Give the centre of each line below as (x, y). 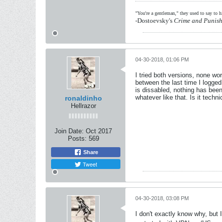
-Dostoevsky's (155, 21)
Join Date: (69, 131)
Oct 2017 (99, 131)
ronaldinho (83, 98)
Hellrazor (83, 106)
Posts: (77, 139)
